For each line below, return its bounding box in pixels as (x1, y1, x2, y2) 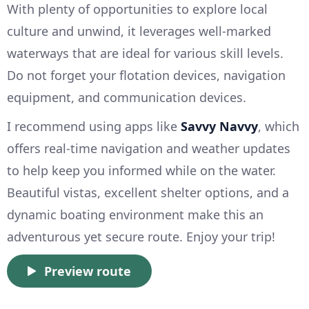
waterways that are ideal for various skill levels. (7, 45, 283, 62)
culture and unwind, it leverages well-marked (7, 23, 271, 40)
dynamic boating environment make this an (7, 206, 263, 223)
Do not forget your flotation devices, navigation (7, 67, 286, 84)
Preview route (44, 263, 131, 280)
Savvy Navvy (181, 118, 258, 135)
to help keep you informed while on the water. (7, 162, 276, 179)
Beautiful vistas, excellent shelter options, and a (7, 184, 289, 201)
